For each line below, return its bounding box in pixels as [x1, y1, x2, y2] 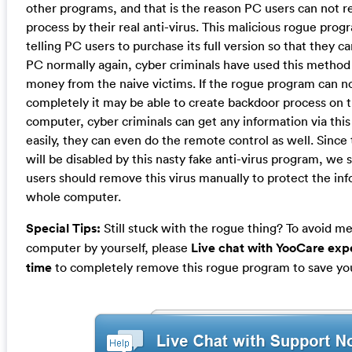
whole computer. [25, 189, 121, 205]
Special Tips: [25, 220, 104, 237]
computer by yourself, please [25, 240, 188, 256]
